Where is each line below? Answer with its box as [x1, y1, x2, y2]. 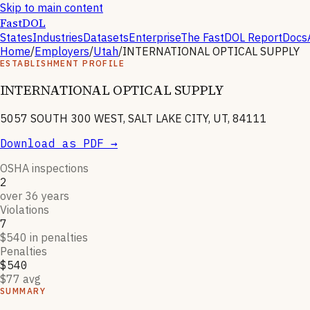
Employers [35, 44, 89, 58]
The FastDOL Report [181, 30, 282, 44]
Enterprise [129, 30, 181, 44]
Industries [33, 30, 83, 44]
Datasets [83, 30, 129, 44]
